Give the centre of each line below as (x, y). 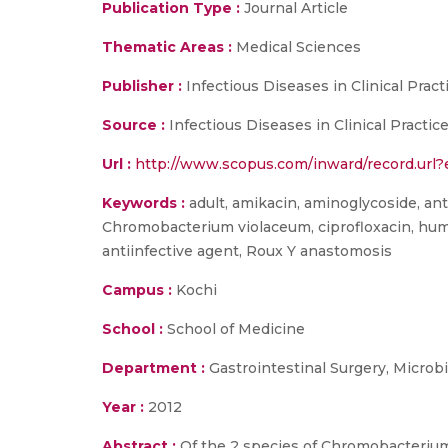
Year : (123, 407)
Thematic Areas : (167, 47)
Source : (133, 125)
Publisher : (144, 86)
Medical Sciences (296, 47)
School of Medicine (234, 329)
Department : (153, 368)
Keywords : (143, 203)
